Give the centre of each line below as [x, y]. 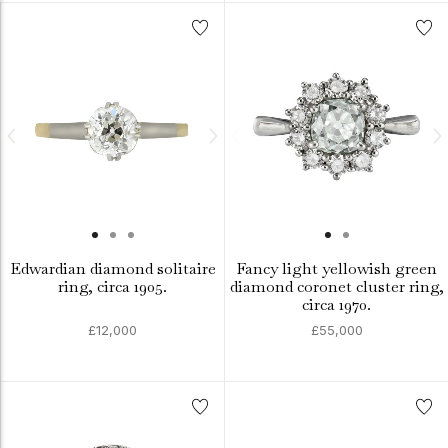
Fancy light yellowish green [336, 268]
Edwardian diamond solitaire [112, 268]
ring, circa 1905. [112, 286]
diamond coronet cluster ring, [336, 286]
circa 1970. [336, 304]
